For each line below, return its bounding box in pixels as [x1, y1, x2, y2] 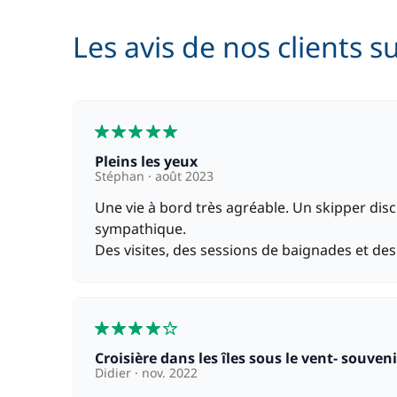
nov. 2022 [138, 364, 198, 381]
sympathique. [95, 219, 186, 238]
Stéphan [95, 167, 148, 184]
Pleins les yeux [104, 152, 198, 171]
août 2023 [152, 167, 214, 184]
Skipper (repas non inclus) [88, 80, 262, 99]
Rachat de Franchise [88, 19, 222, 38]
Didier [95, 364, 135, 381]
